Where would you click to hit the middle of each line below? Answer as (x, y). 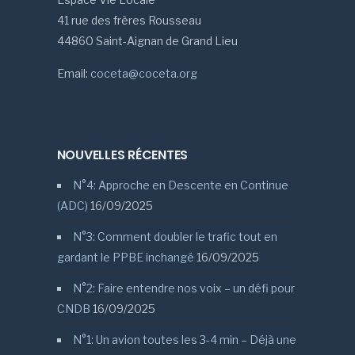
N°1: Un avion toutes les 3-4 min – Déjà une (184, 340)
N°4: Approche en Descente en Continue (180, 185)
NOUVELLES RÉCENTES (122, 155)
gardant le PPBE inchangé (125, 258)
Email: (73, 74)
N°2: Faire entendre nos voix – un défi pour (183, 288)
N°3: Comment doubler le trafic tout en (175, 237)
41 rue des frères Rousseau (129, 21)
